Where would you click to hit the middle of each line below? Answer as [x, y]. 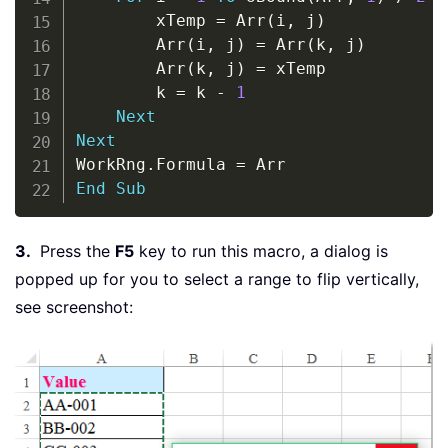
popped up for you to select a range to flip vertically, [217, 278]
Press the [75, 250]
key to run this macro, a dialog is [261, 250]
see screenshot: [74, 306]
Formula [195, 164]
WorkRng [110, 164]
